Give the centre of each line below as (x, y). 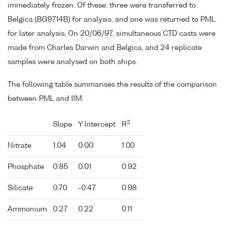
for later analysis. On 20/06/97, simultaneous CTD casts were (111, 34)
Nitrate (19, 146)
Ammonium (27, 209)
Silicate (20, 188)
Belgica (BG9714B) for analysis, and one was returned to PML (111, 20)
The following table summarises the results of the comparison (112, 84)
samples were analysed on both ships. (72, 62)
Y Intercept (97, 124)
